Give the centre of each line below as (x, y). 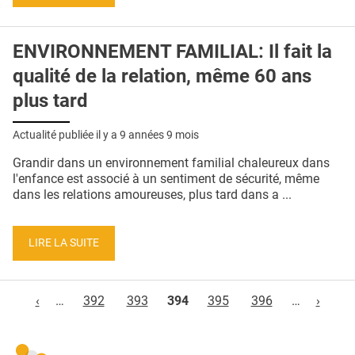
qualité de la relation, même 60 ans (162, 76)
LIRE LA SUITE (64, 242)
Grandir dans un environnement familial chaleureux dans (171, 163)
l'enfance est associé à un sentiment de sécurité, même (166, 179)
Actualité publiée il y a (66, 135)
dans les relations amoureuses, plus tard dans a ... (152, 195)
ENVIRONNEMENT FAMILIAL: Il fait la (172, 52)
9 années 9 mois (159, 135)
